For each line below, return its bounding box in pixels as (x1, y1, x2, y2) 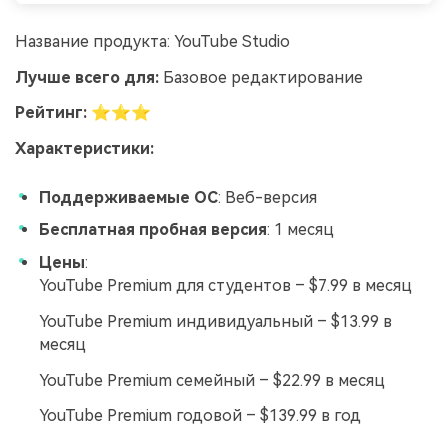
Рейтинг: (15, 103, 87, 123)
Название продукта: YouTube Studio (15, 31, 290, 51)
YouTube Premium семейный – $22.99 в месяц (39, 370, 385, 390)
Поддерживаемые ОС (39, 187, 218, 207)
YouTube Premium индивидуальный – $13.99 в (39, 311, 392, 331)
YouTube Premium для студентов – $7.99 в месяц (39, 276, 412, 296)
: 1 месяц (267, 220, 334, 240)
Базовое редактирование (159, 67, 363, 87)
